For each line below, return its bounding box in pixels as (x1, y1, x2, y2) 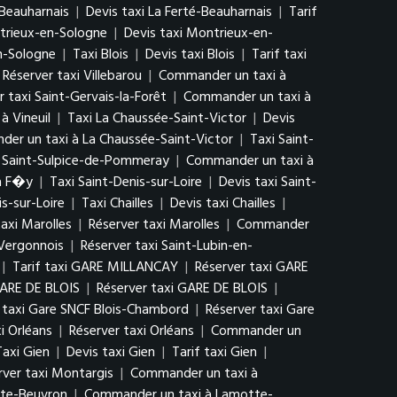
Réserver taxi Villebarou (3, 65, 142, 88)
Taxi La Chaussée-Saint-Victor (67, 107, 246, 130)
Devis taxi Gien (66, 341, 155, 364)
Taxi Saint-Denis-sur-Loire (50, 171, 202, 194)
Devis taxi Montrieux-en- (124, 22, 273, 45)
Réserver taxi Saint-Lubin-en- (81, 235, 253, 258)
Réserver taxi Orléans (69, 320, 194, 343)
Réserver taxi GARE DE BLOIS (97, 277, 268, 300)
